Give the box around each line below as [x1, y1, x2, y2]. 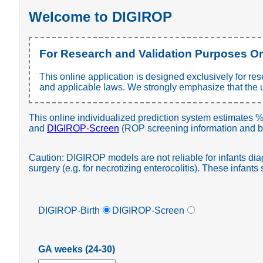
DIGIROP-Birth [38, 205, 100, 215]
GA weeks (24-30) [38, 244, 115, 254]
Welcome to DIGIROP [29, 9, 172, 25]
